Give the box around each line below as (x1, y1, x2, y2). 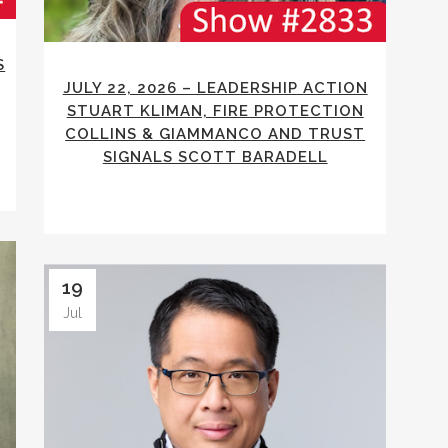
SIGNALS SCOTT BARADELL (102, 148, 328, 167)
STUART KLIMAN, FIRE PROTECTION (66, 102, 364, 121)
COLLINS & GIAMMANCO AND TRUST (65, 125, 366, 144)
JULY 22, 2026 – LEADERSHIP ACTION (62, 79, 368, 98)
